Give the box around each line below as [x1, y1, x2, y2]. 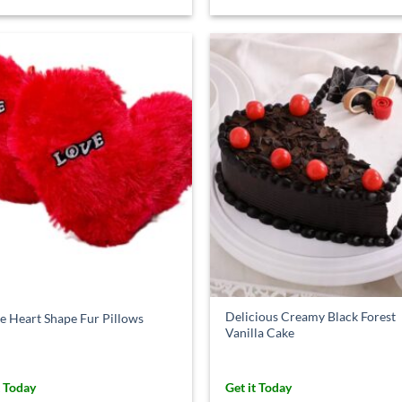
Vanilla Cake [225, 325, 295, 341]
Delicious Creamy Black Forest [225, 309, 397, 325]
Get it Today [225, 380, 293, 396]
